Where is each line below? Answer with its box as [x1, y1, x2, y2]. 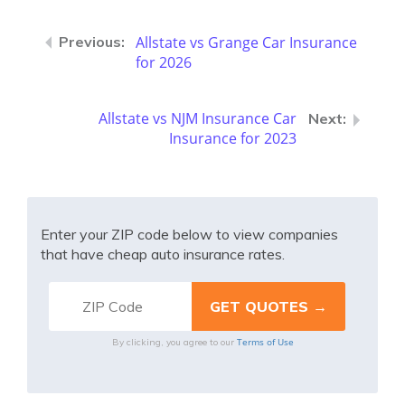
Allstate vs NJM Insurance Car [99, 108, 297, 128]
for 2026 [136, 52, 192, 72]
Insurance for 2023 [169, 128, 297, 148]
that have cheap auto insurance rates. [41, 245, 285, 263]
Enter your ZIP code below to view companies [41, 225, 338, 243]
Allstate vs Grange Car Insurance [136, 33, 357, 52]
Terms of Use [236, 335, 294, 348]
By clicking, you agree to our [111, 336, 237, 348]
